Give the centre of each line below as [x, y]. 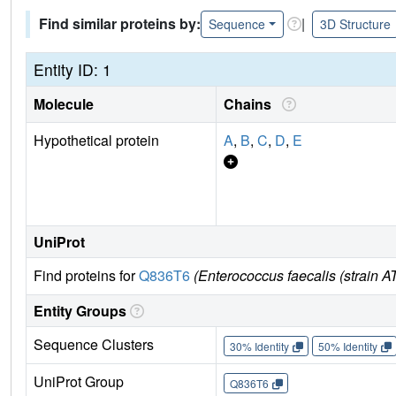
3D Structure [355, 23]
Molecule [64, 103]
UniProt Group [79, 381]
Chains [251, 103]
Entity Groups [80, 310]
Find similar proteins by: [120, 24]
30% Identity [259, 346]
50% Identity [347, 346]
